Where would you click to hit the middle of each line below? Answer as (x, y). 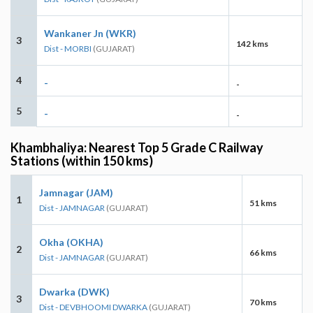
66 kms (263, 252)
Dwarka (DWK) (74, 291)
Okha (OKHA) (71, 242)
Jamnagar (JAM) (76, 192)
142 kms (252, 43)
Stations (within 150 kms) (82, 160)
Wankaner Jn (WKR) (90, 33)
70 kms (263, 302)
